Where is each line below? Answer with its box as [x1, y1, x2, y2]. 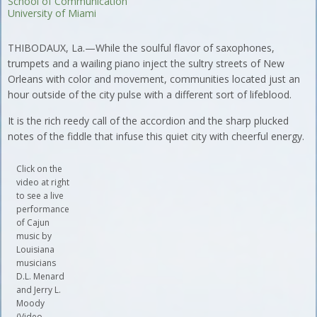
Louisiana [16, 243, 55, 255]
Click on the [16, 162, 63, 175]
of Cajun [16, 216, 50, 229]
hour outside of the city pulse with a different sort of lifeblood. [8, 87, 292, 101]
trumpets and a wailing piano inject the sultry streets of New [8, 56, 285, 70]
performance [16, 202, 70, 215]
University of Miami [8, 6, 97, 20]
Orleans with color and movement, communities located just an [8, 71, 301, 86]
